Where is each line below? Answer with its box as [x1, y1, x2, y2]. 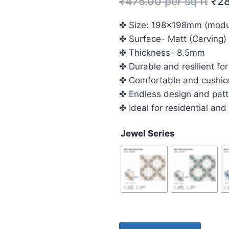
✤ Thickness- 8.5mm [119, 47, 205, 58]
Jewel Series [121, 128, 175, 139]
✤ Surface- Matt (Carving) [119, 33, 226, 44]
